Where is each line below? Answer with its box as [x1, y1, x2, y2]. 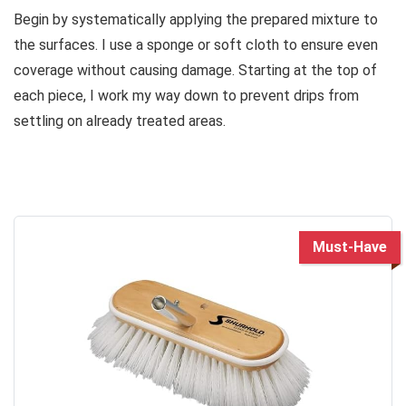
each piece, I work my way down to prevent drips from [14, 86, 359, 104]
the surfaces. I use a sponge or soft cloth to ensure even [14, 35, 378, 53]
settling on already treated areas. [14, 111, 226, 130]
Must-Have [313, 237, 387, 256]
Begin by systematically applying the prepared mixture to [14, 10, 378, 28]
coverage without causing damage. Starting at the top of [14, 61, 377, 79]
